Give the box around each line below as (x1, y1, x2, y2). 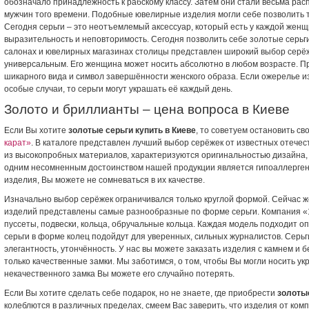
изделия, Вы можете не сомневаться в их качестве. (4, 175, 205, 185)
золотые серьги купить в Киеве (68, 126, 196, 135)
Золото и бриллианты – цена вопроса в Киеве (4, 102, 290, 117)
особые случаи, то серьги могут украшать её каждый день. (4, 84, 232, 94)
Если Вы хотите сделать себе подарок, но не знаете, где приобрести (4, 288, 277, 298)
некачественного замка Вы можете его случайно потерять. (4, 269, 235, 279)
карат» (4, 138, 31, 148)
